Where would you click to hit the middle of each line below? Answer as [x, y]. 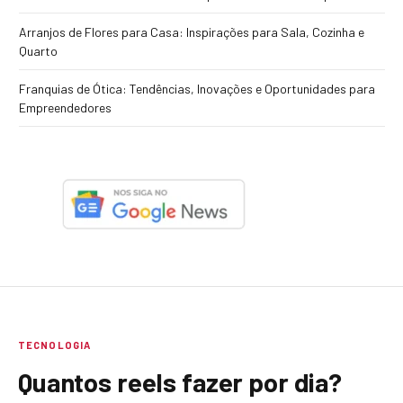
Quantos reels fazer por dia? [180, 382]
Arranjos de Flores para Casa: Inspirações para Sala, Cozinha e [192, 32]
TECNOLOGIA [54, 345]
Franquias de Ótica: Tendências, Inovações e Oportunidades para [197, 89]
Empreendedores [65, 108]
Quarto [38, 51]
